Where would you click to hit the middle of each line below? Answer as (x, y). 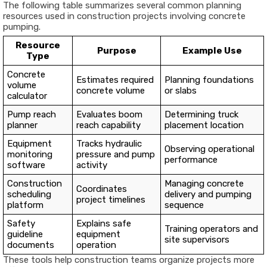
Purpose (117, 51)
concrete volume (111, 91)
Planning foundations (209, 80)
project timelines (111, 200)
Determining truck (201, 115)
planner (22, 125)
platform (25, 205)
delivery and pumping (208, 195)
